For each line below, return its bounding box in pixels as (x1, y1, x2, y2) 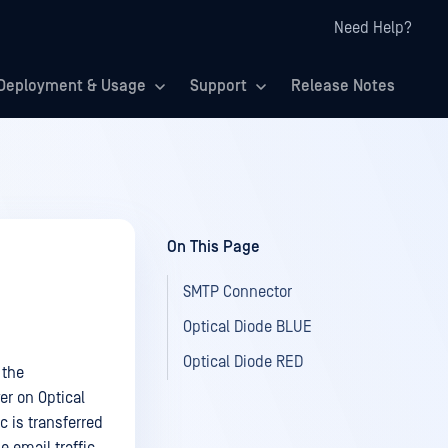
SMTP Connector (183, 283, 292, 301)
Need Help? (334, 19, 412, 37)
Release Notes (291, 77, 395, 95)
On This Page (167, 238, 260, 256)
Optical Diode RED (183, 353, 303, 371)
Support (190, 77, 247, 95)
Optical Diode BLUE (183, 318, 312, 336)
